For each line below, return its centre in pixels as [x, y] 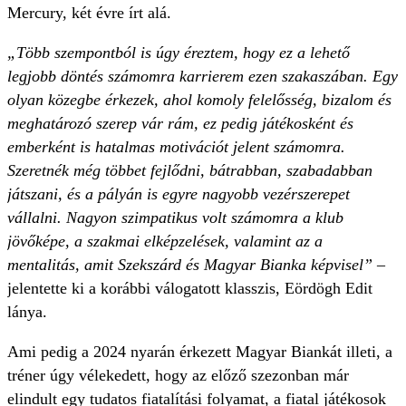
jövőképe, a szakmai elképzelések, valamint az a [165, 242]
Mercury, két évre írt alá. [89, 13]
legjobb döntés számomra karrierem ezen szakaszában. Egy [203, 77]
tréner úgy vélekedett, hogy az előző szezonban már [178, 376]
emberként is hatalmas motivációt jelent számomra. [176, 147]
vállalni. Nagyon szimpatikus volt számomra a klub [175, 218]
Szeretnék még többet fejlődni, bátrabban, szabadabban [190, 171]
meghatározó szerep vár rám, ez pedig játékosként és [180, 124]
